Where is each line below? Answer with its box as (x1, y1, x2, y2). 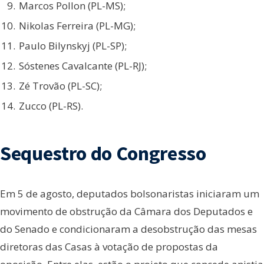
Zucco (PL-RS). (19, 99, 83, 113)
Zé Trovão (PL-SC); (19, 79, 102, 93)
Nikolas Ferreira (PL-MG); (19, 19, 136, 32)
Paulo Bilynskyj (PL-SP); (19, 39, 127, 52)
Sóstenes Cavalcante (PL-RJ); (19, 59, 147, 72)
